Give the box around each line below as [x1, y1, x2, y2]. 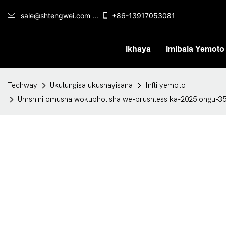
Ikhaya [126, 44, 151, 53]
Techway [8, 81, 37, 90]
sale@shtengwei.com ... [21, 11, 98, 20]
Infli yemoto [145, 81, 186, 90]
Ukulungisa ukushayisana [50, 81, 133, 90]
